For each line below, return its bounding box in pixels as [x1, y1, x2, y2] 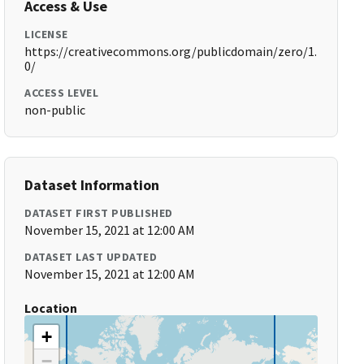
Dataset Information [24, 175, 160, 194]
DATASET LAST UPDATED [24, 249, 158, 264]
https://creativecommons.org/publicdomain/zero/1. [24, 43, 318, 59]
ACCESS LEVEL [24, 85, 99, 100]
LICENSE [24, 27, 68, 41]
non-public [24, 102, 86, 118]
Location [24, 300, 78, 316]
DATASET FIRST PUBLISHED [24, 206, 173, 220]
